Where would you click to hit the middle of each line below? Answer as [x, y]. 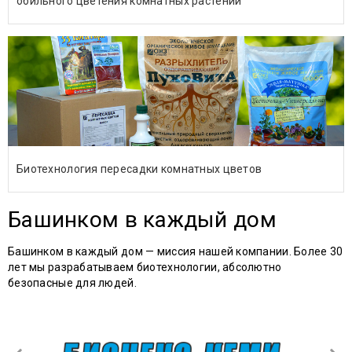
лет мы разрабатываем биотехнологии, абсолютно [145, 267]
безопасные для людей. [72, 282]
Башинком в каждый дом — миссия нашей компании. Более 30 [176, 251]
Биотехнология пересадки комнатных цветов [139, 169]
